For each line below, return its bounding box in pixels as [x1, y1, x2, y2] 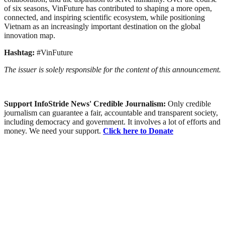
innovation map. [4, 31, 55, 40]
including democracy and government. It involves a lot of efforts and [4, 117, 220, 126]
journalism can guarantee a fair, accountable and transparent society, [4, 108, 218, 117]
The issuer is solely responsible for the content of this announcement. [4, 65, 221, 74]
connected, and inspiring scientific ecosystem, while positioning [4, 13, 205, 22]
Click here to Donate [103, 126, 173, 135]
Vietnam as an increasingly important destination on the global [4, 22, 200, 31]
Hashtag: [4, 48, 37, 57]
